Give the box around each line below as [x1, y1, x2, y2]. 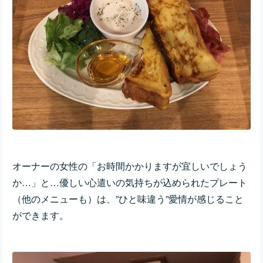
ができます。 [12, 208, 69, 222]
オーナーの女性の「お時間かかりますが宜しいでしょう [12, 159, 247, 173]
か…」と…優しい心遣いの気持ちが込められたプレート [12, 175, 247, 189]
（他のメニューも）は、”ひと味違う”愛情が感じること [12, 191, 244, 205]
